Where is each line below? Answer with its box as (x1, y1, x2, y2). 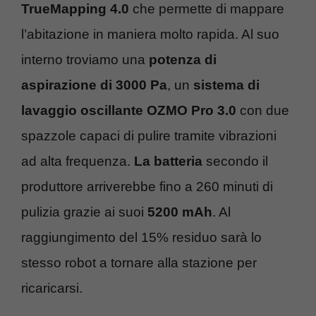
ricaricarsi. (21, 280, 83, 296)
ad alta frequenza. (21, 153, 134, 169)
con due (236, 102, 289, 118)
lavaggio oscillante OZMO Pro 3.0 (21, 102, 236, 118)
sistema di (193, 77, 260, 92)
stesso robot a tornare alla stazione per (21, 255, 257, 270)
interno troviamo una (21, 51, 149, 67)
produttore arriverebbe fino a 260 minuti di (21, 178, 273, 194)
